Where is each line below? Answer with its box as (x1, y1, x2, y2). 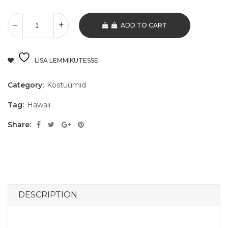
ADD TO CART (121, 21, 167, 30)
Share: (8, 120, 31, 130)
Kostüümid (47, 80, 86, 90)
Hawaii (27, 100, 50, 110)
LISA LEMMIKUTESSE (35, 56, 98, 65)
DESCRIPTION (18, 190, 77, 200)
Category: (8, 80, 46, 90)
